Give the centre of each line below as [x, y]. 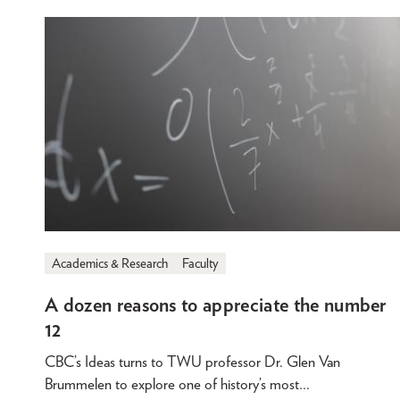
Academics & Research [110, 264]
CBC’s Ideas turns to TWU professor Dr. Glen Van [192, 362]
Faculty [200, 264]
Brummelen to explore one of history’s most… [177, 384]
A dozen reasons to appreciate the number [216, 305]
